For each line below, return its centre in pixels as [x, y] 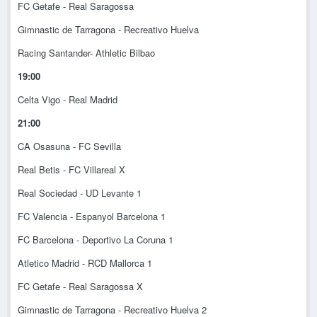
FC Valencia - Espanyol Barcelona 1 [92, 217]
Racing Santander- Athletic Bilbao [86, 53]
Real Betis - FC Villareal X [71, 170]
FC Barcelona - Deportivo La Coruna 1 [96, 240]
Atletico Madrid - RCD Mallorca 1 [85, 263]
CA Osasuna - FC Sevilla [69, 146]
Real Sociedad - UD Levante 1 [80, 193]
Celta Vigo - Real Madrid [68, 100]
